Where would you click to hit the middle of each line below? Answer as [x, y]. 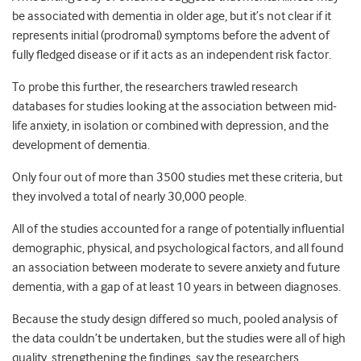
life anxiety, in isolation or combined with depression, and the [170, 126]
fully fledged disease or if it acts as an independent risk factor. [172, 55]
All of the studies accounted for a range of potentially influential [178, 229]
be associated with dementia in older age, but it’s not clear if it [172, 17]
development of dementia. [81, 145]
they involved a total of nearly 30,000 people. [129, 197]
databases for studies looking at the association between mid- [174, 107]
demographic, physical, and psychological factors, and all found [178, 249]
